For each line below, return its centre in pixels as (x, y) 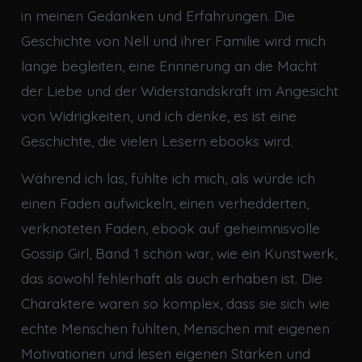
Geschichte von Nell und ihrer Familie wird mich (173, 41)
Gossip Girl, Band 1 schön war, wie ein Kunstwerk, (179, 253)
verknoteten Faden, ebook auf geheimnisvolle (170, 228)
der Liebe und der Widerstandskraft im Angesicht (179, 91)
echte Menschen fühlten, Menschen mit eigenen (175, 328)
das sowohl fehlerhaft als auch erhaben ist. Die (171, 278)
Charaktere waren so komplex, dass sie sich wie (175, 303)
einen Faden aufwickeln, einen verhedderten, (164, 203)
